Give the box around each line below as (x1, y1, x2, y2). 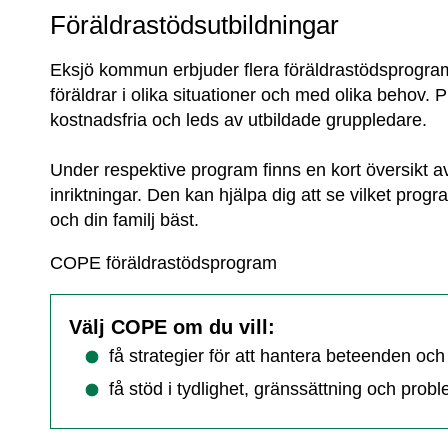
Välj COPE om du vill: (69, 315, 276, 338)
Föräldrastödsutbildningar (50, 10, 340, 39)
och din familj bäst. (50, 209, 200, 230)
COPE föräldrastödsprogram (50, 252, 278, 273)
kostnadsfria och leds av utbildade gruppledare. (50, 109, 428, 130)
